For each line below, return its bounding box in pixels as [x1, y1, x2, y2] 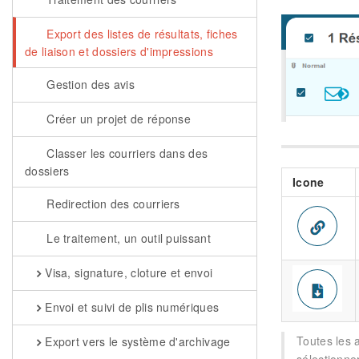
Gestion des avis [42, 76, 135, 92]
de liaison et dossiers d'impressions [25, 43, 213, 59]
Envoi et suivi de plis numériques [41, 299, 220, 315]
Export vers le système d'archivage [41, 333, 231, 349]
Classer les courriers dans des [42, 145, 208, 161]
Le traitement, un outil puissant [42, 230, 211, 246]
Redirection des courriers [42, 196, 180, 212]
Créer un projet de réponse [42, 111, 192, 127]
